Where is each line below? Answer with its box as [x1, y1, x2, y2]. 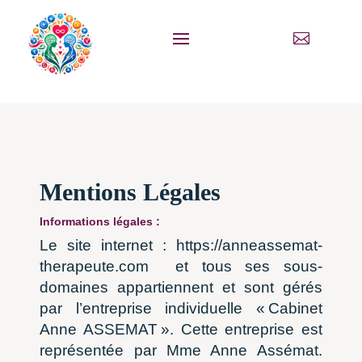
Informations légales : [40, 215, 161, 229]
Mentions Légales [40, 179, 221, 206]
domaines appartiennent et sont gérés [40, 279, 322, 297]
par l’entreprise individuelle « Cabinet [40, 300, 322, 318]
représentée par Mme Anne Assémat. [40, 342, 322, 360]
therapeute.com [40, 258, 162, 276]
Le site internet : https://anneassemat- [40, 237, 322, 255]
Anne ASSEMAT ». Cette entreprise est [40, 321, 322, 339]
